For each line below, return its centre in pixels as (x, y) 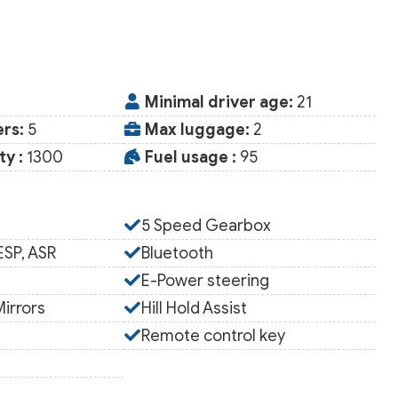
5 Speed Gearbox (206, 226)
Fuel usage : (190, 157)
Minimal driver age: (219, 102)
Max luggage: (197, 130)
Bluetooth (177, 253)
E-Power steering (205, 281)
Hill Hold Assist (194, 308)
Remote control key (213, 336)
